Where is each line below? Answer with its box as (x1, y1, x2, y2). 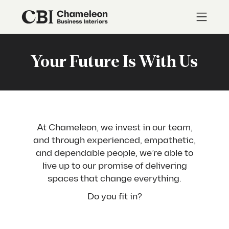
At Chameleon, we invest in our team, (36, 122, 193, 133)
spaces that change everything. (48, 173, 181, 185)
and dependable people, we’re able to (36, 147, 193, 159)
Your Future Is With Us (31, 53, 198, 71)
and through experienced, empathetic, (33, 134, 196, 146)
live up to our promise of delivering (42, 160, 187, 172)
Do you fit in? (87, 191, 142, 202)
